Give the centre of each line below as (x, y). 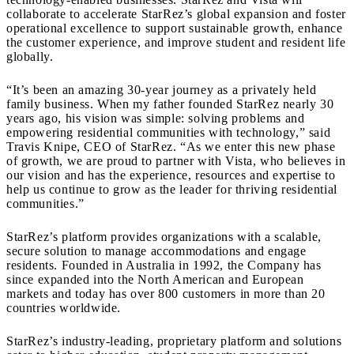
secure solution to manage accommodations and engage (156, 251)
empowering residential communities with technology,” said (169, 133)
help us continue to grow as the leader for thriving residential (172, 190)
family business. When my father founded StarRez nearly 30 (170, 104)
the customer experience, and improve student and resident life (176, 43)
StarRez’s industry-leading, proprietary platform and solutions (174, 341)
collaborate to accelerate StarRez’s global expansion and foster (176, 14)
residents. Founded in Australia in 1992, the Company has (164, 265)
